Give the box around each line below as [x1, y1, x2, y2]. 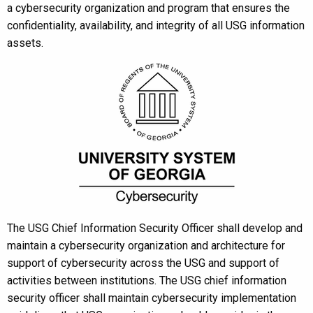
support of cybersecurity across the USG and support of [7, 256, 279, 270]
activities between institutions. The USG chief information [7, 274, 286, 287]
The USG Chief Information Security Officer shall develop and [7, 221, 303, 235]
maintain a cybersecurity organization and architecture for [7, 239, 285, 252]
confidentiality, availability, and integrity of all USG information [7, 19, 305, 32]
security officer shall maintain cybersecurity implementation [7, 291, 296, 305]
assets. [7, 36, 43, 50]
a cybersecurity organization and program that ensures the [7, 1, 290, 15]
